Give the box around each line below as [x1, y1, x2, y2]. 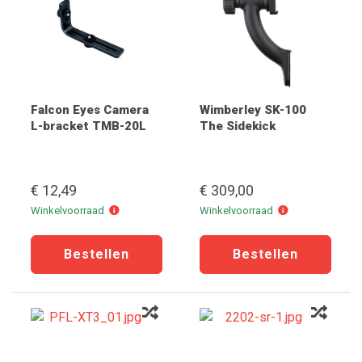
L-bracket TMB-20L [31, 119, 146, 133]
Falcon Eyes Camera [31, 103, 149, 117]
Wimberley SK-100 [200, 103, 306, 117]
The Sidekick [200, 119, 276, 133]
